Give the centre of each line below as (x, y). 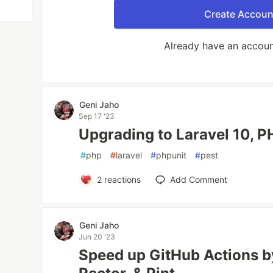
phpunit (172, 155)
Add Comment (198, 179)
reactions (121, 179)
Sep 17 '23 (97, 116)
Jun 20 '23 (97, 237)
